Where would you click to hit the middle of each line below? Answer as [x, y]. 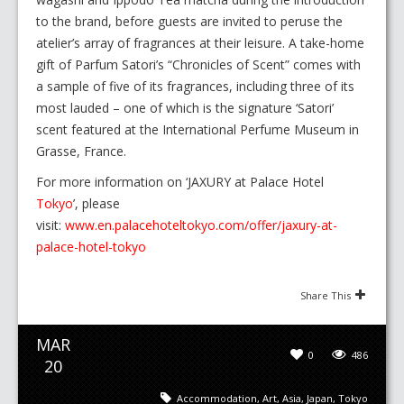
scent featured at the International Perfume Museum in [197, 130]
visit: [50, 225]
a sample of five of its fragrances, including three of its [195, 87]
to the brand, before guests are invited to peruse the [189, 22]
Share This [326, 296]
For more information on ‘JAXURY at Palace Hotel [180, 182]
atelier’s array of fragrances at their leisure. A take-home [200, 43]
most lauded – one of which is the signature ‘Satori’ [185, 108]
